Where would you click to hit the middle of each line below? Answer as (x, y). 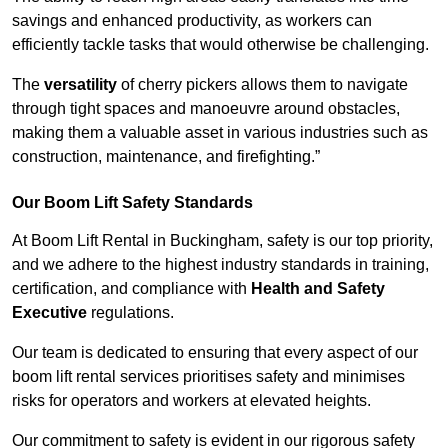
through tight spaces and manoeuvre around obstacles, (206, 109)
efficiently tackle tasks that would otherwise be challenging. (220, 45)
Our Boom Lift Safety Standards (132, 203)
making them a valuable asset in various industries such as (220, 133)
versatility (80, 85)
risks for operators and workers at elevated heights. (191, 401)
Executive (49, 313)
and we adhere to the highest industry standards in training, (220, 265)
